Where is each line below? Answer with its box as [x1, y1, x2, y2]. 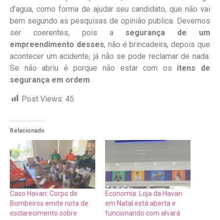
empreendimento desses [10, 40, 104, 50]
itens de [177, 63, 211, 73]
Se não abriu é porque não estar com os [10, 63, 177, 73]
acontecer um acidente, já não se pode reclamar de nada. [10, 52, 210, 61]
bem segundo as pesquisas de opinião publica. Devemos [10, 16, 210, 26]
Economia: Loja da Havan [105, 190, 182, 198]
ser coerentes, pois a [10, 28, 126, 38]
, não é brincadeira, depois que [104, 40, 211, 50]
